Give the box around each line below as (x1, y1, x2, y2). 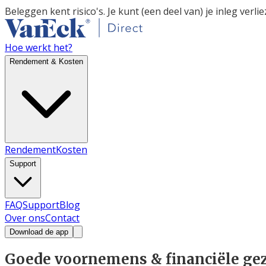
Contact (45, 211, 80, 224)
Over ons (5, 211, 45, 224)
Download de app (9, 227, 68, 236)
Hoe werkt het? (5, 41, 72, 54)
